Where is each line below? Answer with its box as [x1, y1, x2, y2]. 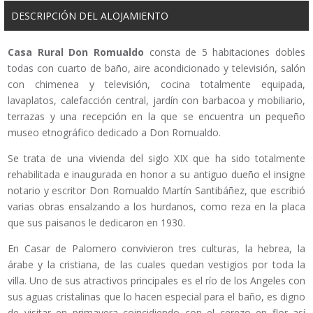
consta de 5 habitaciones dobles [143, 45, 305, 59]
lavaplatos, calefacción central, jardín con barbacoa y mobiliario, [8, 94, 305, 108]
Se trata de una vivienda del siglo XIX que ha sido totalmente [8, 152, 305, 166]
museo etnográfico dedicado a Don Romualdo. [8, 126, 221, 140]
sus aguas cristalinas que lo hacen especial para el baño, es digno [8, 290, 305, 304]
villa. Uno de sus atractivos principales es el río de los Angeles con [8, 274, 305, 288]
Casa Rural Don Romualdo [8, 45, 144, 59]
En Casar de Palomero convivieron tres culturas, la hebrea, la [8, 242, 305, 256]
